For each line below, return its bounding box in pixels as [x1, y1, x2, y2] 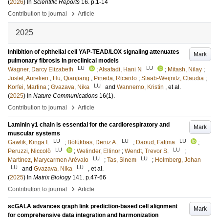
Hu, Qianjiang [53, 75, 89, 82]
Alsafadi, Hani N [99, 66, 142, 73]
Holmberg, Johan [155, 156, 201, 163]
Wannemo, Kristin [117, 84, 164, 90]
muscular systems [8, 130, 60, 137]
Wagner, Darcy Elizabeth [8, 66, 73, 73]
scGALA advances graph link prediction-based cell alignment [8, 203, 177, 210]
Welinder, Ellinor [77, 148, 120, 154]
